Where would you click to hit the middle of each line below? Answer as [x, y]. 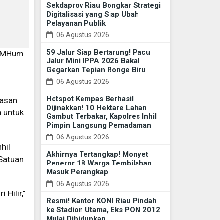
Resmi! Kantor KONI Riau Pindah [101, 201]
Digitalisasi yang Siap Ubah [92, 14]
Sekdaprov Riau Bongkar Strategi [103, 6]
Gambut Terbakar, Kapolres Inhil [101, 117]
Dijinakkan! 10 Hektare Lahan [96, 108]
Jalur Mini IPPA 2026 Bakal [93, 61]
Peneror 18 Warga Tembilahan [99, 163]
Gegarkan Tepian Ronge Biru [96, 70]
